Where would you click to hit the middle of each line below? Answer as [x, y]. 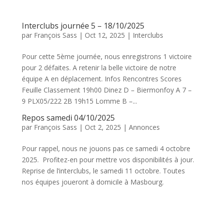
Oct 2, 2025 [103, 127]
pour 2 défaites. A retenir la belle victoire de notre [99, 68]
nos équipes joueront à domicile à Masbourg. [93, 182]
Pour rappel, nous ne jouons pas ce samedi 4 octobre [106, 148]
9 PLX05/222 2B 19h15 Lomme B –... [79, 101]
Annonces [144, 127]
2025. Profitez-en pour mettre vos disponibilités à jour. [108, 160]
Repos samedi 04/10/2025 [68, 118]
